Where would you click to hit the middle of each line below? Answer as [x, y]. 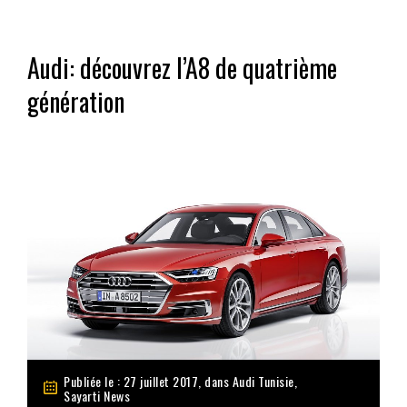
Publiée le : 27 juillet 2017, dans [148, 381]
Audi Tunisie [263, 381]
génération [76, 101]
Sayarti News [97, 395]
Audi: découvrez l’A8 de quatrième [182, 67]
